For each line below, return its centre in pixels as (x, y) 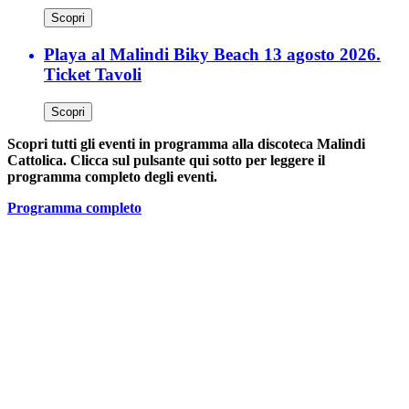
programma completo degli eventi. (112, 176)
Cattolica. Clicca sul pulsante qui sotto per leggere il (166, 160)
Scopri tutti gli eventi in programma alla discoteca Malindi (186, 143)
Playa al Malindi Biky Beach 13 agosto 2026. (212, 55)
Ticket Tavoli (93, 75)
